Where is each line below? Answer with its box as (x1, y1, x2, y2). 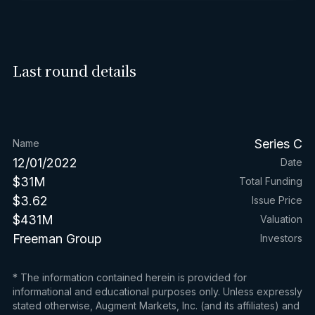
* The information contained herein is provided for (12, 271, 247, 283)
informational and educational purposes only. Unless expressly (12, 285, 302, 297)
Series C (255, 136, 303, 151)
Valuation (260, 213, 303, 226)
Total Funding (239, 175, 303, 188)
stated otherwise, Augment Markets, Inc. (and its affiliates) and (12, 299, 300, 311)
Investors (260, 232, 303, 245)
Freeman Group (12, 231, 102, 246)
